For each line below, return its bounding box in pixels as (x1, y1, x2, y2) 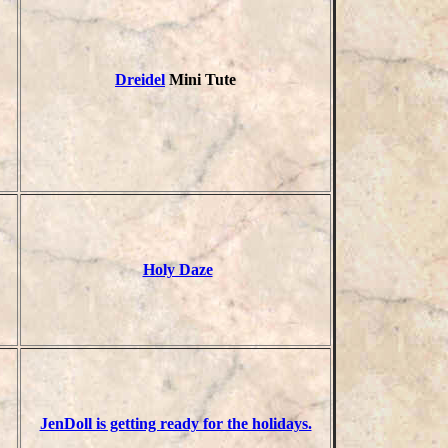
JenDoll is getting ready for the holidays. (39, 415, 312, 432)
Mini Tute (165, 71, 236, 88)
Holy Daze (142, 261, 213, 278)
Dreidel (115, 71, 165, 88)
